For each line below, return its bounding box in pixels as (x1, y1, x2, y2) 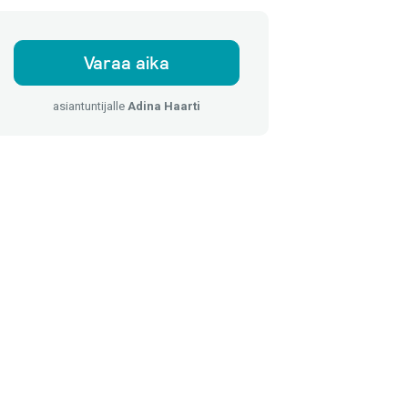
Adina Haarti (127, 99, 200, 113)
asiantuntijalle (53, 99, 127, 113)
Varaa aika (84, 51, 169, 75)
